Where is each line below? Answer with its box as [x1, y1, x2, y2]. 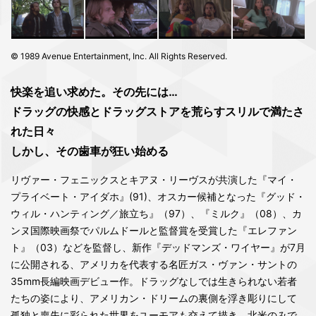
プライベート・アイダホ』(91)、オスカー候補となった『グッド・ [11, 190, 305, 203]
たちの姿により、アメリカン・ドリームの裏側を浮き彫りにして [11, 292, 297, 305]
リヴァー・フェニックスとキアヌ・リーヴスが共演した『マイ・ [11, 174, 297, 186]
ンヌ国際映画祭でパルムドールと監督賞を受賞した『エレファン [11, 224, 297, 237]
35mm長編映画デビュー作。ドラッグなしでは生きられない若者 [11, 275, 297, 288]
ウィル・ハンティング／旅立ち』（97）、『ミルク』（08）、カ [11, 207, 302, 220]
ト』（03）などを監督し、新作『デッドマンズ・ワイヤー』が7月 [11, 241, 305, 254]
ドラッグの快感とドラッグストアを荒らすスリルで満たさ [11, 104, 304, 119]
